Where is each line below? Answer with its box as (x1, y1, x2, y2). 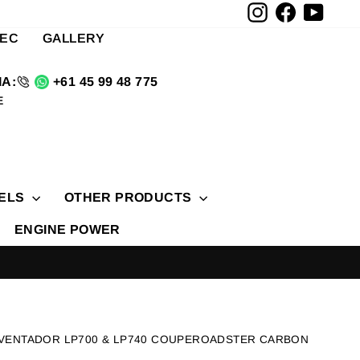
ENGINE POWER (14, 223, 121, 237)
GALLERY (43, 31, 105, 45)
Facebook (295, 6, 348, 18)
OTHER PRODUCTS (63, 190, 195, 205)
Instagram (267, 6, 321, 18)
